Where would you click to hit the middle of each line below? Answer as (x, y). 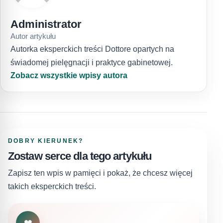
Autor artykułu (33, 37)
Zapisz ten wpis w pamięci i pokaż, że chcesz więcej (100, 173)
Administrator (46, 24)
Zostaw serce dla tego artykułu (80, 156)
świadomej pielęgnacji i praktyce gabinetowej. (92, 63)
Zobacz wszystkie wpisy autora (69, 76)
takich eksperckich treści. (52, 186)
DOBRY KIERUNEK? (46, 141)
